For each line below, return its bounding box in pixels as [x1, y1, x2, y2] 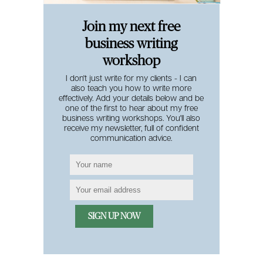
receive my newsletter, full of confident [63, 122, 199, 133]
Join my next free [82, 19, 181, 34]
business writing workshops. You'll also [62, 112, 201, 123]
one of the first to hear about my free [65, 102, 198, 113]
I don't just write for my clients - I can [66, 72, 197, 83]
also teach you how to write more [71, 82, 192, 93]
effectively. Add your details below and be [59, 92, 204, 103]
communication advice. [90, 132, 173, 143]
